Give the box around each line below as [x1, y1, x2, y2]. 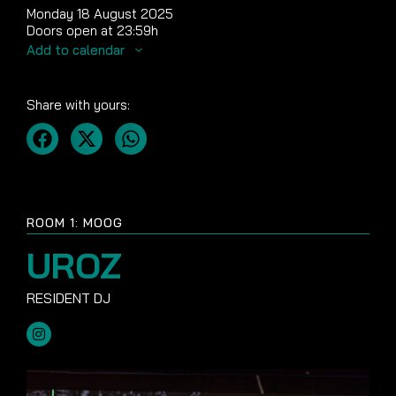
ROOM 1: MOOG [27, 215, 123, 231]
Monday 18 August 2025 [27, 5, 173, 22]
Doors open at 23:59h [27, 22, 158, 39]
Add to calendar [27, 42, 128, 58]
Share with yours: [27, 96, 130, 113]
